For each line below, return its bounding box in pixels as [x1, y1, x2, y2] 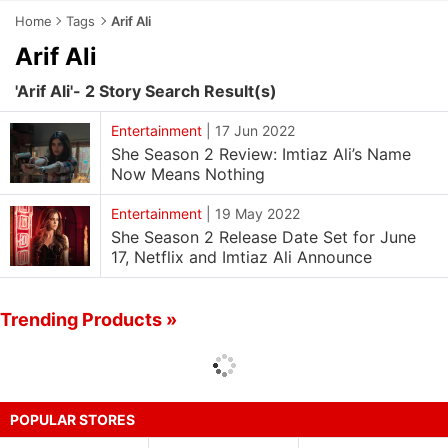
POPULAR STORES [10, 411, 135, 428]
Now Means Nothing [111, 164, 265, 184]
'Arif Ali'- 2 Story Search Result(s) [15, 81, 277, 101]
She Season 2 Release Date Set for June [111, 227, 416, 247]
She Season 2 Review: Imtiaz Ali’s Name [111, 144, 411, 164]
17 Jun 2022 [215, 122, 295, 139]
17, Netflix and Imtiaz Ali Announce [111, 247, 372, 267]
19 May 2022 [215, 205, 300, 222]
